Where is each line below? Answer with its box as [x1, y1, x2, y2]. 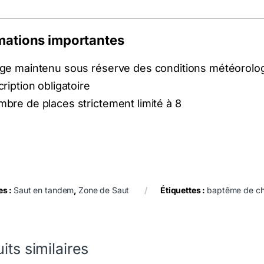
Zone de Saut [78, 184, 130, 195]
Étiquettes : [160, 184, 207, 195]
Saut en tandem [14, 184, 74, 195]
